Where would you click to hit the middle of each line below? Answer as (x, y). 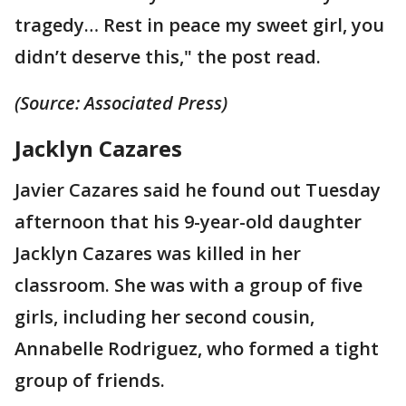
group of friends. (90, 380)
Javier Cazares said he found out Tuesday (198, 189)
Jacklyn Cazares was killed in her (158, 253)
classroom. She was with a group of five (188, 285)
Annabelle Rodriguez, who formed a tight (197, 348)
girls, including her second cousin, (164, 316)
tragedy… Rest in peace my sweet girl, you (199, 24)
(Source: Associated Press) (121, 102)
